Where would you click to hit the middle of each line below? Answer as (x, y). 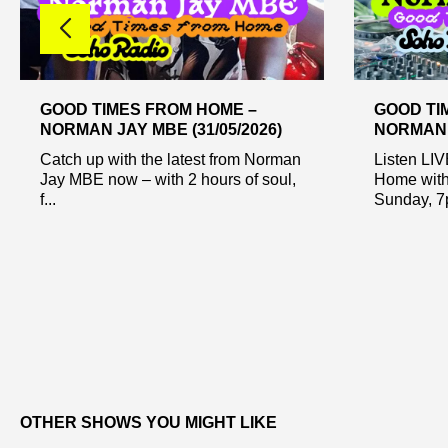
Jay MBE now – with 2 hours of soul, (168, 179)
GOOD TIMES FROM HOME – (148, 109)
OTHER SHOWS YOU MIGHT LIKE (148, 423)
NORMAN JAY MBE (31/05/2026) (161, 129)
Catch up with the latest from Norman (170, 159)
